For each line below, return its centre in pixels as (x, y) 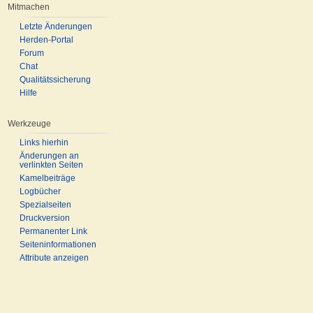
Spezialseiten (45, 205)
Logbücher (40, 192)
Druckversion (45, 218)
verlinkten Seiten (51, 165)
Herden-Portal (46, 39)
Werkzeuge (29, 123)
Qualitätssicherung (55, 79)
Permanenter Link (53, 232)
